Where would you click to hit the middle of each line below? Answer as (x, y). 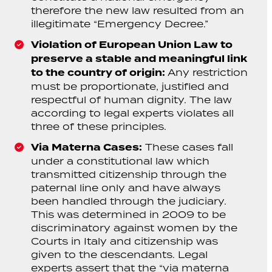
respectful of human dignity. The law (132, 100)
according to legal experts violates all (133, 113)
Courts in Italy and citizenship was (125, 241)
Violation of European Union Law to (132, 45)
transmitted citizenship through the (129, 174)
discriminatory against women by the (134, 228)
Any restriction (207, 72)
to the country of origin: (98, 73)
